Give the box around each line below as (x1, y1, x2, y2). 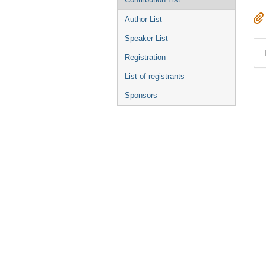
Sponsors (125, 91, 157, 100)
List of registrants (125, 72, 185, 81)
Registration (125, 53, 166, 62)
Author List (125, 15, 162, 24)
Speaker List (125, 34, 168, 43)
